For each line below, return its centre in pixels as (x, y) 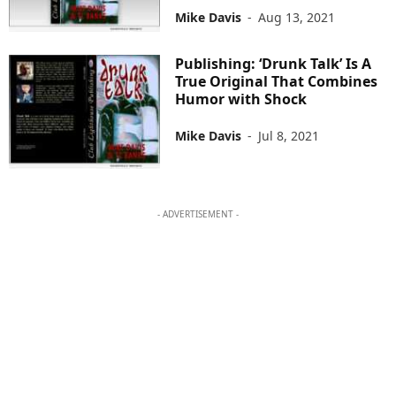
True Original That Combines (277, 82)
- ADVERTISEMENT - (198, 213)
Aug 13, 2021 (297, 17)
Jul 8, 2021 (289, 136)
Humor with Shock (241, 99)
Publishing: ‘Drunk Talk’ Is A (274, 64)
